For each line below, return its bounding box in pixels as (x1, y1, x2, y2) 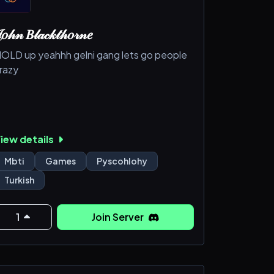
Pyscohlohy (96, 155, 147, 166)
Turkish (4, 174, 34, 185)
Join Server (92, 210, 146, 223)
